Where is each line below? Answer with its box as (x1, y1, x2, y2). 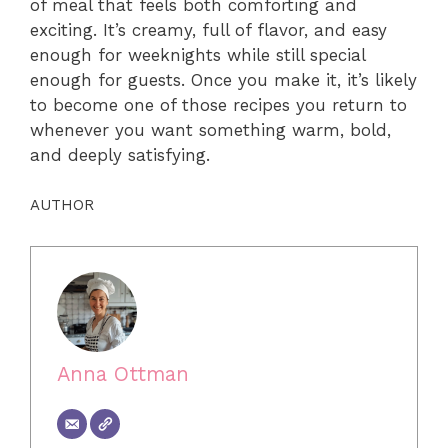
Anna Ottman (56, 362, 189, 387)
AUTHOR (30, 195, 94, 214)
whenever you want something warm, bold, (30, 120, 391, 141)
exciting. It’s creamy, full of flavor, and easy (30, 20, 387, 41)
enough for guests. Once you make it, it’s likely (30, 70, 417, 91)
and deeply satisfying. (30, 145, 210, 166)
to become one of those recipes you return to (30, 95, 407, 116)
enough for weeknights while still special (30, 45, 365, 66)
